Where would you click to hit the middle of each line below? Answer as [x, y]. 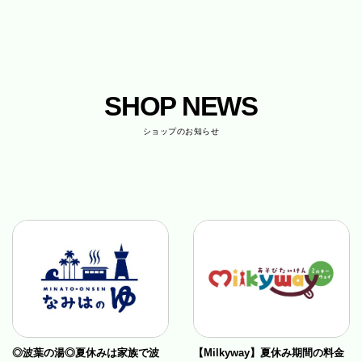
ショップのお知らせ [181, 132]
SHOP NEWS [181, 106]
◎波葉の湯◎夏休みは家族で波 [86, 353]
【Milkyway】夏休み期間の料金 [269, 353]
